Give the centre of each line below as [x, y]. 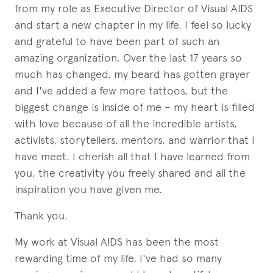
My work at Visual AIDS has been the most [117, 242]
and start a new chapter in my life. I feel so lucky [133, 25]
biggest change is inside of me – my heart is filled [135, 107]
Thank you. [41, 215]
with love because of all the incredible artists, [126, 123]
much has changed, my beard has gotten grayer [132, 74]
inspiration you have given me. [88, 189]
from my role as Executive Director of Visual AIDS [134, 8]
